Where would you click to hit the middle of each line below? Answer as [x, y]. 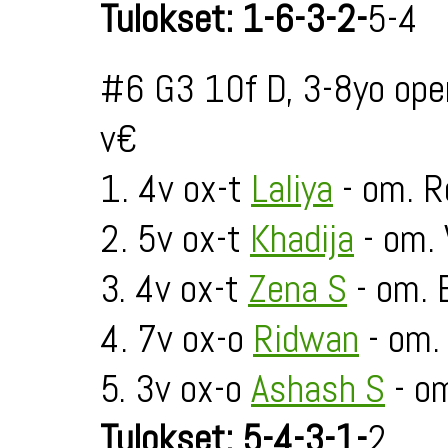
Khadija [302, 239]
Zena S [297, 289]
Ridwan [306, 339]
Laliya [292, 189]
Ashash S [318, 389]
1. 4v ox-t [175, 189]
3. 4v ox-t [174, 289]
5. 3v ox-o [175, 389]
